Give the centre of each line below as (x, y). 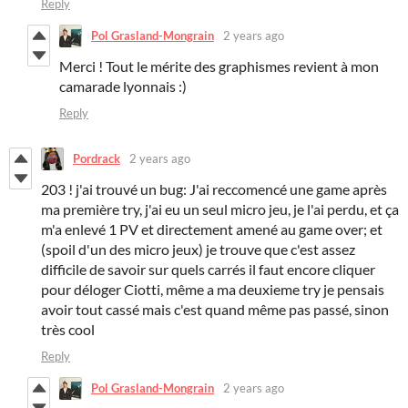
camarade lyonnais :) (123, 86)
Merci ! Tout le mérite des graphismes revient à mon (219, 66)
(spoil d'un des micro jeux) (123, 249)
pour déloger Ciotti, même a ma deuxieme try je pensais (213, 289)
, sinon (369, 309)
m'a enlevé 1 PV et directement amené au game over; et (212, 229)
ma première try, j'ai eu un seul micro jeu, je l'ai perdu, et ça (220, 209)
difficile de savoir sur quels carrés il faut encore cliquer (208, 269)
